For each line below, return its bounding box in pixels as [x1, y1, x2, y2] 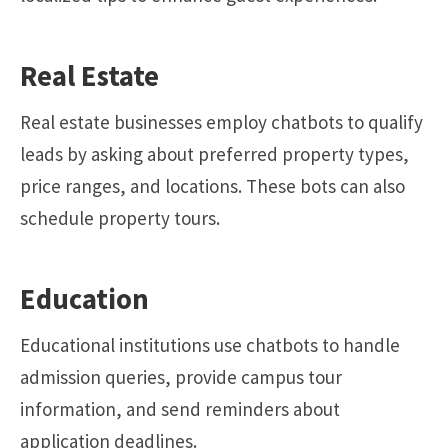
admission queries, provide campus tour [20, 365, 342, 390]
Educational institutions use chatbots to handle [20, 333, 400, 358]
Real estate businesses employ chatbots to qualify [20, 109, 423, 134]
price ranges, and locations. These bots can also [20, 173, 405, 198]
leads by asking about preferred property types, [20, 141, 409, 166]
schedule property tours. [20, 205, 220, 230]
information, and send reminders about [20, 397, 340, 422]
